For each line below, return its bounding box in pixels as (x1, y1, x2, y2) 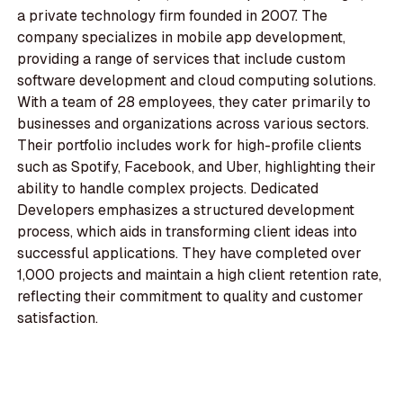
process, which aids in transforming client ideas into (17, 222, 358, 242)
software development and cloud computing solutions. (17, 71, 377, 91)
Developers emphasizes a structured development (17, 201, 355, 220)
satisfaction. (17, 309, 99, 328)
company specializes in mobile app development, (17, 28, 346, 48)
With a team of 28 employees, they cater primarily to (17, 93, 372, 112)
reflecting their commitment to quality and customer (17, 287, 364, 307)
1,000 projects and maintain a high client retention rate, (17, 265, 382, 285)
